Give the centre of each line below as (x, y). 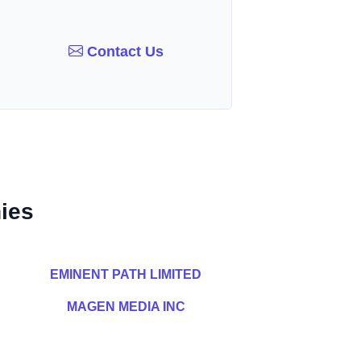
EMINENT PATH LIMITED (126, 274)
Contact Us (124, 51)
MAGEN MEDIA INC (126, 307)
